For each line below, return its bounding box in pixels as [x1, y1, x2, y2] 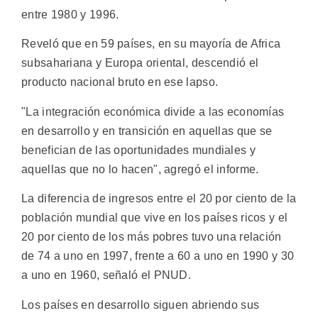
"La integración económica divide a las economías [21, 105, 285, 118]
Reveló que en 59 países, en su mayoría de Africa [21, 38, 281, 50]
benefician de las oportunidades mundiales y [21, 143, 256, 156]
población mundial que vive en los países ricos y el [21, 212, 288, 224]
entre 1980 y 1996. [21, 9, 119, 21]
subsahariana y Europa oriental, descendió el [21, 57, 259, 70]
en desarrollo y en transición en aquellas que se [21, 124, 273, 137]
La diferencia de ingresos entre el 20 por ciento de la [21, 192, 297, 205]
